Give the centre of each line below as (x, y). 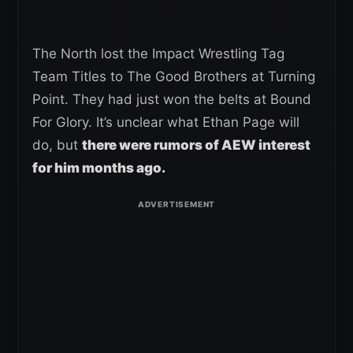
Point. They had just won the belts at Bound (172, 100)
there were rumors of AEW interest (196, 145)
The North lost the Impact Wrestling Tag (158, 54)
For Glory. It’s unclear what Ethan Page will (166, 123)
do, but (57, 145)
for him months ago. (99, 168)
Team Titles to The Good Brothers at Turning (174, 77)
